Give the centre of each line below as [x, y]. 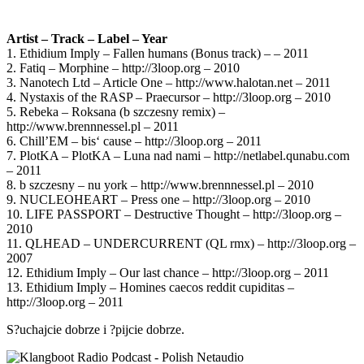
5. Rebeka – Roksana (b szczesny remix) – [116, 111]
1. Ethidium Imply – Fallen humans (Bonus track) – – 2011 [158, 53]
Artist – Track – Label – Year [87, 38]
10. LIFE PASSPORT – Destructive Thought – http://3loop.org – [174, 214]
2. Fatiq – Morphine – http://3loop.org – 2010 [123, 67]
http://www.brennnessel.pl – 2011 [93, 126]
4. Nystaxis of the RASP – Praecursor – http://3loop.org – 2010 [169, 97]
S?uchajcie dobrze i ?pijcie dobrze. [95, 329]
